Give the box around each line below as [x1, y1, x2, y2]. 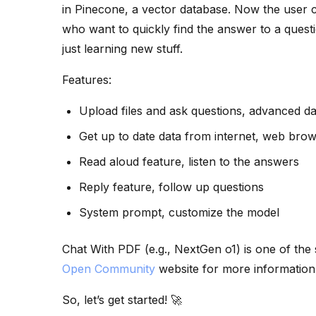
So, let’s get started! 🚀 [62, 293, 182, 308]
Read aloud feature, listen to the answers [79, 154, 299, 169]
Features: [62, 73, 111, 87]
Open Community [62, 262, 155, 276]
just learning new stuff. [62, 42, 183, 56]
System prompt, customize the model [79, 205, 279, 220]
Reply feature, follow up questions [79, 180, 264, 195]
